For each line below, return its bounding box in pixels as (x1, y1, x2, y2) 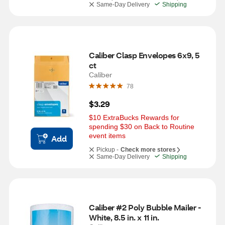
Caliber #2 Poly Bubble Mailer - (89, 202, 201, 212)
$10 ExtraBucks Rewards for (89, 114, 179, 122)
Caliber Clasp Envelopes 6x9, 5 (89, 50, 200, 60)
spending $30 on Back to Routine (89, 123, 194, 131)
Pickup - (96, 146, 119, 153)
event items (89, 132, 126, 140)
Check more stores (121, 146, 176, 153)
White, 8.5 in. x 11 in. (89, 212, 159, 222)
